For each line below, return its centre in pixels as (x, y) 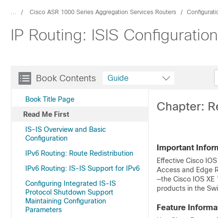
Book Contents (66, 78)
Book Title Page (50, 99)
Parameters (44, 210)
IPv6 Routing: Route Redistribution (79, 153)
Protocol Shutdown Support (69, 192)
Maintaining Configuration (66, 201)
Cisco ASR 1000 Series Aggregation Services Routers (103, 12)
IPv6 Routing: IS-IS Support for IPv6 (82, 168)
